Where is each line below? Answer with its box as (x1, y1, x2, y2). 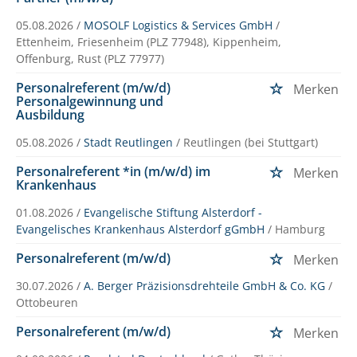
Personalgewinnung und (16, 92, 163, 110)
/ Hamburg (268, 221, 325, 237)
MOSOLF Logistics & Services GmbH (84, 17, 273, 33)
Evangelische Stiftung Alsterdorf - (84, 204, 262, 220)
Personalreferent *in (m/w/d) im (16, 162, 210, 180)
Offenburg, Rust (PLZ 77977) (16, 50, 164, 66)
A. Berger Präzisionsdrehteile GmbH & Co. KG (84, 277, 325, 293)
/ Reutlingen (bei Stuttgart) (176, 134, 318, 150)
